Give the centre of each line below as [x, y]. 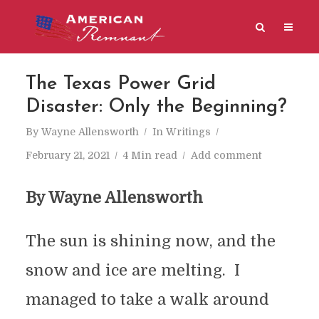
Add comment [226, 155]
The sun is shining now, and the [150, 241]
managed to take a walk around [147, 299]
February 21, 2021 [67, 155]
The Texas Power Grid [120, 84]
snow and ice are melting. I [132, 270]
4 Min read [150, 155]
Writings [188, 132]
